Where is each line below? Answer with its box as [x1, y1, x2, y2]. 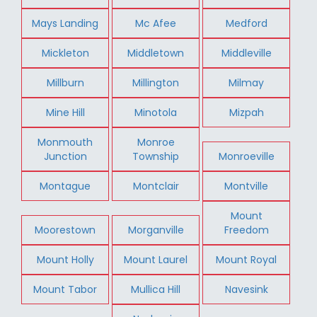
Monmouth [38, 134, 93, 149]
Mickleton [41, 45, 89, 60]
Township [132, 149, 180, 163]
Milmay [229, 75, 265, 90]
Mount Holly [36, 252, 94, 267]
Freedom [224, 222, 269, 237]
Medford [225, 16, 267, 30]
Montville [224, 178, 269, 193]
